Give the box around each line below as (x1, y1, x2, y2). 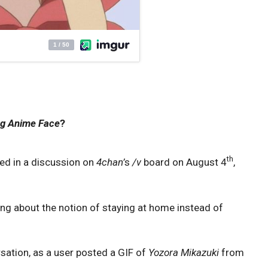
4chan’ (96, 156, 124, 168)
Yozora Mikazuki (148, 246, 221, 258)
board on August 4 (141, 156, 227, 168)
